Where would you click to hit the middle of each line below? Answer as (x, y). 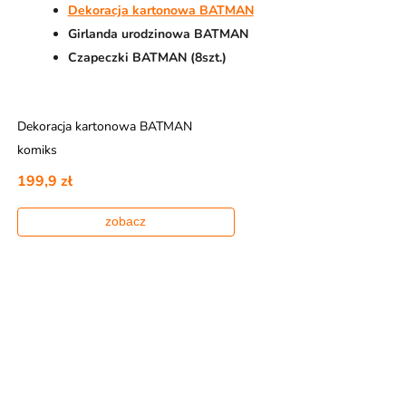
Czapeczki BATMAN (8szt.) (147, 57)
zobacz (126, 221)
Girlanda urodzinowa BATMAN (158, 34)
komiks (37, 150)
